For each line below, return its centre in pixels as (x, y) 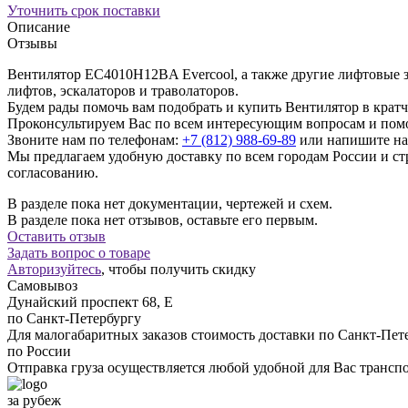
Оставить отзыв (56, 236)
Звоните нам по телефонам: (95, 139)
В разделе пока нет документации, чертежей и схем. (170, 203)
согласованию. (53, 172)
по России (39, 351)
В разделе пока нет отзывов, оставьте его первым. (163, 219)
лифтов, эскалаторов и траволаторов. (123, 90)
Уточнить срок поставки (84, 10)
